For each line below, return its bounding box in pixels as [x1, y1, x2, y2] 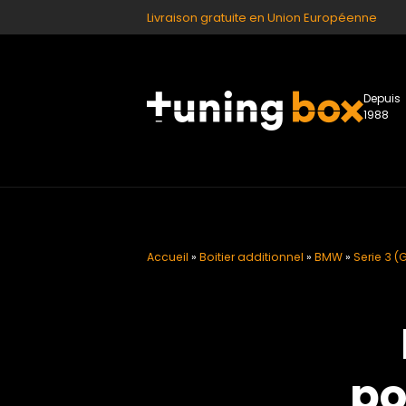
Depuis [362, 91, 401, 106]
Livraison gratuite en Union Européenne [146, 8, 377, 26]
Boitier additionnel [198, 249, 304, 265]
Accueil [146, 249, 188, 265]
